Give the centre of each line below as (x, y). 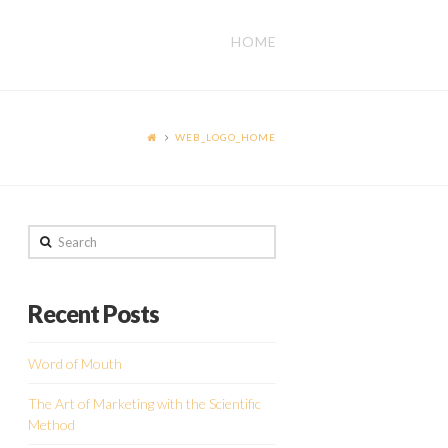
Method (52, 424)
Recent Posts (94, 313)
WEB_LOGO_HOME (225, 137)
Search (48, 236)
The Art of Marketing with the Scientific (145, 403)
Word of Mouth (75, 363)
